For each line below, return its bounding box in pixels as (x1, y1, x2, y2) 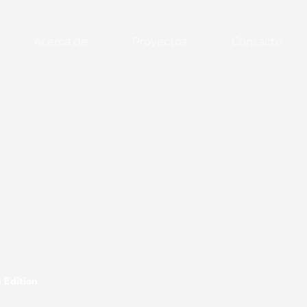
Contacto (232, 34, 283, 48)
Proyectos (132, 34, 188, 48)
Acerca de (34, 34, 88, 48)
